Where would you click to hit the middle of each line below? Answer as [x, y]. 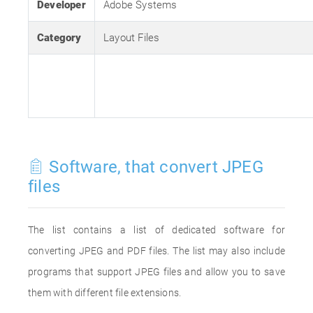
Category [59, 38]
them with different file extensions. [105, 293]
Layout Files [132, 38]
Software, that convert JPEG [154, 167]
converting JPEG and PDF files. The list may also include [156, 251]
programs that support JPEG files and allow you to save [156, 272]
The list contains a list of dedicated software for [156, 230]
